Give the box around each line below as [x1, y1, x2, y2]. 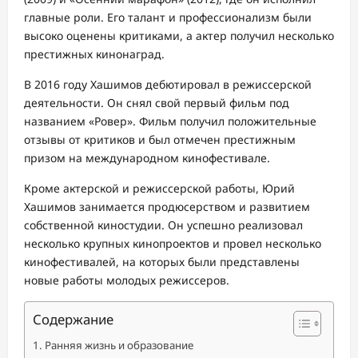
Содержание [33, 310, 113, 328]
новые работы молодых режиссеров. [24, 272, 229, 288]
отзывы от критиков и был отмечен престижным [24, 132, 296, 147]
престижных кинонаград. [24, 46, 165, 62]
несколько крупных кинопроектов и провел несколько [24, 236, 321, 251]
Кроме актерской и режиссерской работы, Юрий [24, 181, 295, 196]
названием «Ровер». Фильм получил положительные [24, 113, 316, 129]
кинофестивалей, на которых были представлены [24, 254, 300, 269]
